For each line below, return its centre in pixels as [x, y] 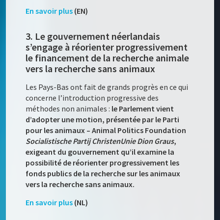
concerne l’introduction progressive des [92, 98]
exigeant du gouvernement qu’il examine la [100, 152]
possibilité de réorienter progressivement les [103, 163]
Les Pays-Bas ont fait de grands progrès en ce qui [107, 87]
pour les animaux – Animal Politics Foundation [106, 130]
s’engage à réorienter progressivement [107, 47]
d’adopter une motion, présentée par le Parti [103, 120]
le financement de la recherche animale [108, 58]
